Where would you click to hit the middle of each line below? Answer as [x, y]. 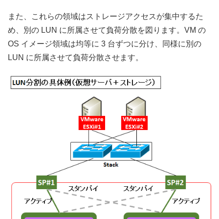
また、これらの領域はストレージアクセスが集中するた [106, 16]
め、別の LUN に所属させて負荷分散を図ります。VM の [107, 30]
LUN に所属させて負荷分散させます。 [76, 57]
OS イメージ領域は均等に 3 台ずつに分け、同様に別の [105, 44]
